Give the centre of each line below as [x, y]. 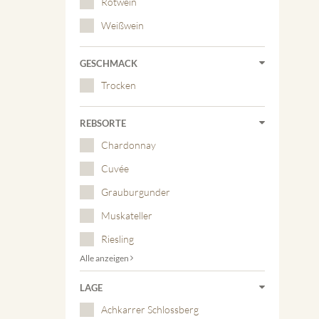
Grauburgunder [136, 192]
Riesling [117, 239]
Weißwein [122, 25]
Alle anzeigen [105, 258]
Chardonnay [129, 145]
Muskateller [127, 215]
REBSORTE [103, 123]
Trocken [119, 85]
